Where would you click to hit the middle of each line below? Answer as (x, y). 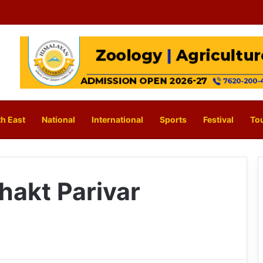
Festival (218, 120)
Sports (173, 120)
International (117, 120)
